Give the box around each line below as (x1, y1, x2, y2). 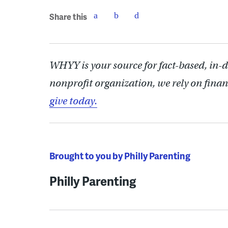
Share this (49, 11, 87, 23)
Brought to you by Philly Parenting (49, 149, 190, 162)
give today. (49, 94, 97, 107)
